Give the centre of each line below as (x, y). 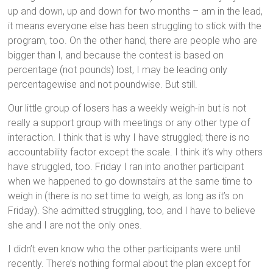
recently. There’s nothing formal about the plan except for (129, 263)
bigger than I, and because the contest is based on (116, 55)
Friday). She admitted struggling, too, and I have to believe (132, 210)
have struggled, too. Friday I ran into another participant (126, 166)
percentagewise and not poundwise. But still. (103, 84)
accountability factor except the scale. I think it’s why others (136, 152)
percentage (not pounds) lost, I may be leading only (118, 69)
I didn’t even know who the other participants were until (125, 249)
